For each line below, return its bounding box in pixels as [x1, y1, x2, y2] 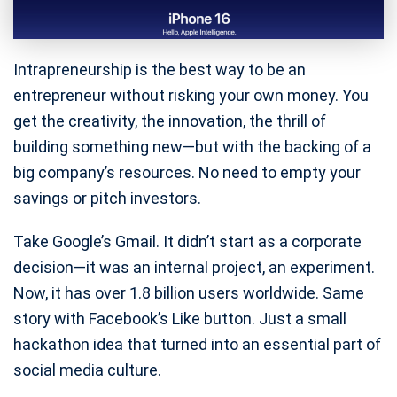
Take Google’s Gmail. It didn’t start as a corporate [13, 231, 362, 251]
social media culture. [13, 360, 161, 379]
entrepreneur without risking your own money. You [13, 85, 369, 105]
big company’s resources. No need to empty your [13, 162, 361, 182]
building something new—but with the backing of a [13, 136, 371, 156]
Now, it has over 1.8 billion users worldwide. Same [13, 283, 364, 302]
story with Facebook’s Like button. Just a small [13, 308, 346, 328]
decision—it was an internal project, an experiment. [13, 257, 375, 276]
